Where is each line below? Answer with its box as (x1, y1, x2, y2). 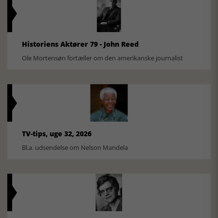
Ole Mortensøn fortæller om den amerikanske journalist (22, 54, 183, 63)
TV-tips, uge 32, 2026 (22, 129, 91, 139)
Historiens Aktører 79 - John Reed (22, 39, 139, 49)
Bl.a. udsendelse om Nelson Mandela (22, 143, 128, 152)
